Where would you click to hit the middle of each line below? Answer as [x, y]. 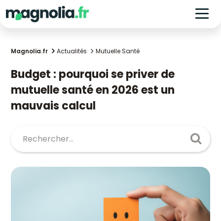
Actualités [72, 51]
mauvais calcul [53, 106]
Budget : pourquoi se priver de [14, 74]
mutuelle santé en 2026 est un [93, 90]
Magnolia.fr [29, 51]
